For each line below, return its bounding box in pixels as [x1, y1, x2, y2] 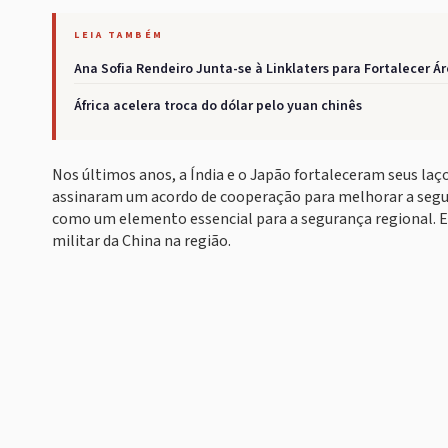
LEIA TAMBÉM [74, 28, 164, 42]
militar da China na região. [52, 230, 231, 252]
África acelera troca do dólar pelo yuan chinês [74, 96, 362, 116]
